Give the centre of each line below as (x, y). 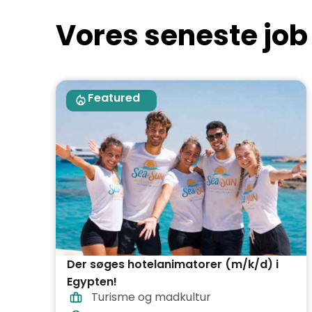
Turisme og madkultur (151, 297)
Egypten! (92, 282)
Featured (114, 98)
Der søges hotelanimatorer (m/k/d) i (173, 265)
